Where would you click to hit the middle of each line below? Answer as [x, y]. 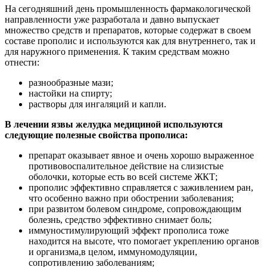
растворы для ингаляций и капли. [97, 104]
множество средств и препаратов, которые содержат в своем [128, 30]
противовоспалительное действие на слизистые [126, 166]
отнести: [22, 63]
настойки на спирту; [70, 94]
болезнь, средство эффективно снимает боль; [120, 220]
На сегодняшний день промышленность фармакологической [128, 9]
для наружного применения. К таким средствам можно [117, 52]
